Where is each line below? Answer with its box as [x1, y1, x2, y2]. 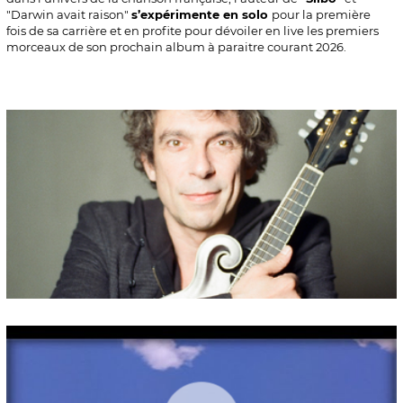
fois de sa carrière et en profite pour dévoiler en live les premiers [6, 23, 379, 38]
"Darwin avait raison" [6, 7, 131, 22]
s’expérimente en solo [131, 7, 272, 22]
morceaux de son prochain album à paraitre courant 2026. [6, 40, 346, 54]
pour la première [272, 7, 371, 22]
